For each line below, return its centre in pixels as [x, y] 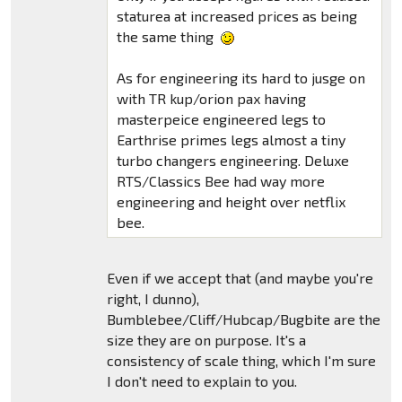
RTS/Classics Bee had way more [220, 181]
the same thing [166, 36]
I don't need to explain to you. [201, 381]
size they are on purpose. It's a [206, 340]
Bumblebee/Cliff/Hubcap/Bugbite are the [243, 319]
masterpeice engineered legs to [221, 119]
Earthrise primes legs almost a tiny [231, 140]
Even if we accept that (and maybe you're [240, 278]
